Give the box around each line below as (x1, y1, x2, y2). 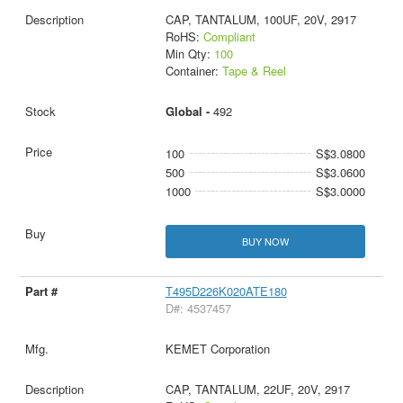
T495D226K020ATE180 (165, 282, 287, 300)
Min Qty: (165, 45, 214, 62)
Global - (165, 103, 213, 120)
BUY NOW (241, 234, 289, 249)
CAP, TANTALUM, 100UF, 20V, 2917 (165, 11, 356, 28)
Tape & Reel (221, 62, 286, 79)
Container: (165, 62, 222, 79)
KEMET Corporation (165, 340, 270, 358)
